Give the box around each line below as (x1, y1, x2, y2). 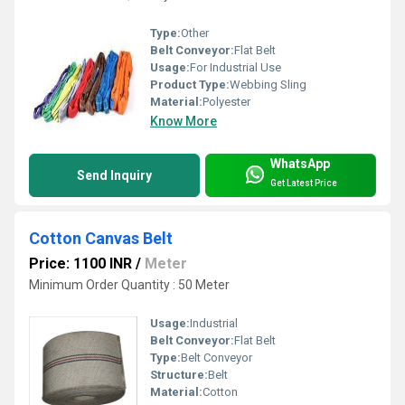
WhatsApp (270, 155, 330, 171)
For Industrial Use (190, 61, 281, 75)
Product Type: (150, 78, 230, 92)
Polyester (202, 95, 250, 109)
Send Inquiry (77, 168, 152, 184)
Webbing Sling (230, 78, 306, 92)
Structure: (150, 367, 208, 381)
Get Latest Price (270, 177, 337, 188)
